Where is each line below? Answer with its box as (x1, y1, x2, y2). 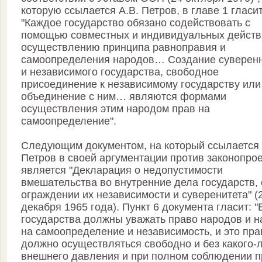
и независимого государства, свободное (21, 66, 219, 78)
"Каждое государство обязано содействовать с (21, 17, 250, 29)
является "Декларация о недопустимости (21, 164, 223, 177)
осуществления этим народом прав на (21, 103, 210, 115)
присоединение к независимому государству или (21, 78, 261, 91)
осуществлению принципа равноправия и (21, 42, 226, 54)
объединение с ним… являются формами (21, 91, 226, 103)
